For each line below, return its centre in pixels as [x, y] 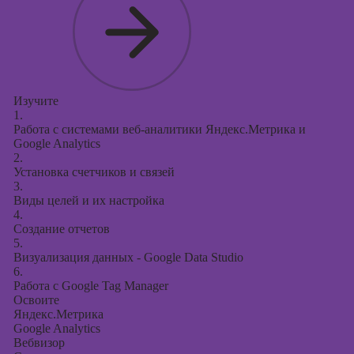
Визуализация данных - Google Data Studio [128, 257]
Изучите [36, 101]
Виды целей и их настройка [88, 200]
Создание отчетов [61, 229]
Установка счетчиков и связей [94, 172]
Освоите [36, 300]
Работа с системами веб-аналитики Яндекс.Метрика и [159, 129]
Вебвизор [39, 343]
